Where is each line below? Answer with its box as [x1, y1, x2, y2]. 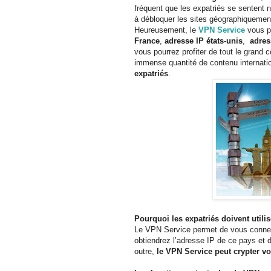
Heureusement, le [134, 25, 198, 34]
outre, [134, 246, 154, 256]
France [134, 36, 160, 45]
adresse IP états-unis [165, 36, 243, 45]
